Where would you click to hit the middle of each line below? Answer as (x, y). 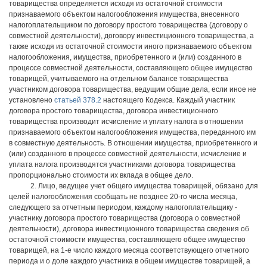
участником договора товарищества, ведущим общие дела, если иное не (133, 89)
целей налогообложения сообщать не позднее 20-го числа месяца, (123, 197)
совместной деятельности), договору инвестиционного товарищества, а (131, 36)
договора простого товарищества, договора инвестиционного (114, 111)
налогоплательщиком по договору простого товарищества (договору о (128, 25)
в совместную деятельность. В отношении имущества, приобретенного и (133, 143)
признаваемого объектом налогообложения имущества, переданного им (132, 132)
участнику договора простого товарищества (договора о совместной (125, 218)
